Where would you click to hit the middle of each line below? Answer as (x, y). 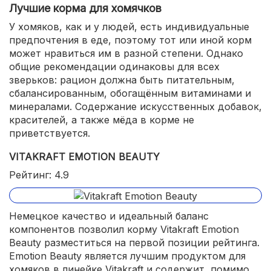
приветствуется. (50, 133)
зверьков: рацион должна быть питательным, (122, 80)
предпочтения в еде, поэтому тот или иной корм (130, 40)
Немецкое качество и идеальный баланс (109, 216)
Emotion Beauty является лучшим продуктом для (127, 256)
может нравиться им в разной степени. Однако (126, 53)
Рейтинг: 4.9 (39, 175)
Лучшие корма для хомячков (85, 8)
